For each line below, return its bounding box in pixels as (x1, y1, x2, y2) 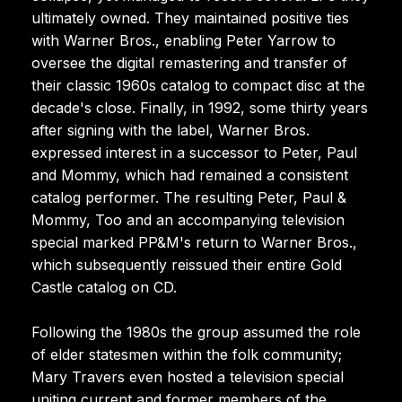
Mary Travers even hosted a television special (31, 367, 344, 386)
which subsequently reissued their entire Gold (31, 255, 342, 274)
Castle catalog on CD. (31, 277, 177, 296)
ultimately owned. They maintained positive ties (31, 8, 349, 27)
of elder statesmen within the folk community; (31, 345, 342, 363)
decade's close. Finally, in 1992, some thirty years (31, 98, 368, 117)
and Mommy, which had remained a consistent (31, 165, 348, 184)
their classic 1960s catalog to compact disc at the (31, 75, 365, 94)
